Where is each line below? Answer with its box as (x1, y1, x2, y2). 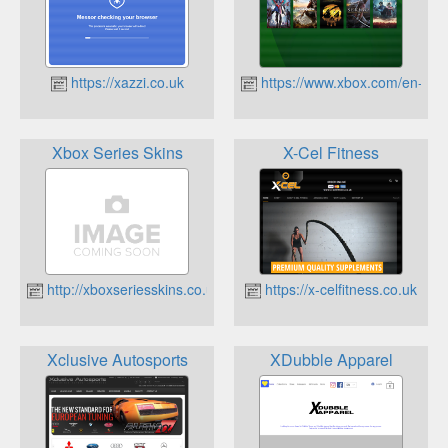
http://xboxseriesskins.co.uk (43, 279, 221, 300)
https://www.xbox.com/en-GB (257, 71, 443, 92)
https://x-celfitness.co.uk (261, 279, 417, 300)
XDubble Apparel (269, 348, 393, 372)
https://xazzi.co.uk (66, 71, 184, 92)
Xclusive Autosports (46, 348, 188, 372)
